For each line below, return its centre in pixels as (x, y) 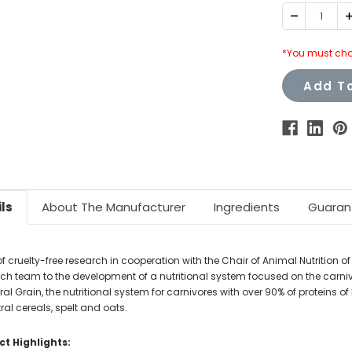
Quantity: (312, 25)
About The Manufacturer (114, 207)
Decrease (313, 16)
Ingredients (247, 207)
